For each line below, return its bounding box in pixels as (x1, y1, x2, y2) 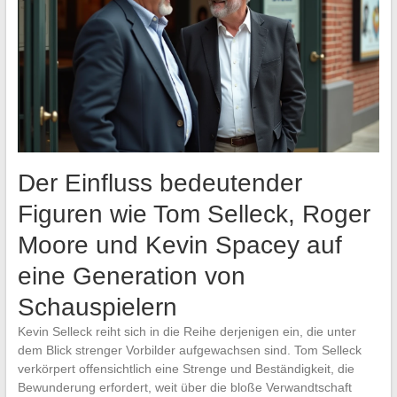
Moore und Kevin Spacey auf (17, 231, 342, 260)
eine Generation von (17, 262, 245, 291)
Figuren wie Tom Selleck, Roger (17, 200, 370, 229)
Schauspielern (17, 293, 177, 322)
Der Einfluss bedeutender (17, 169, 302, 198)
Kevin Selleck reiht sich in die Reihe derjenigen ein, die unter (17, 324, 356, 339)
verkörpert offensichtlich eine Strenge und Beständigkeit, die (17, 362, 354, 377)
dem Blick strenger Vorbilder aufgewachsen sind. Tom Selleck (17, 343, 362, 358)
